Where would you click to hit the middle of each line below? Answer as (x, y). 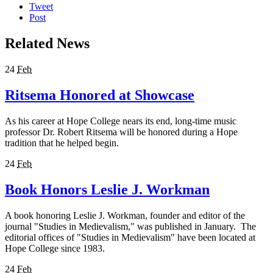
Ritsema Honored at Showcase (100, 95)
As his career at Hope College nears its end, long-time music (121, 121)
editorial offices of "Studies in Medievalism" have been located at (130, 237)
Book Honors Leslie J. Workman (107, 189)
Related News (47, 44)
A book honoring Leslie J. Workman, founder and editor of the (125, 215)
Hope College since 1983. (55, 248)
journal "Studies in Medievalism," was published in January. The (130, 226)
